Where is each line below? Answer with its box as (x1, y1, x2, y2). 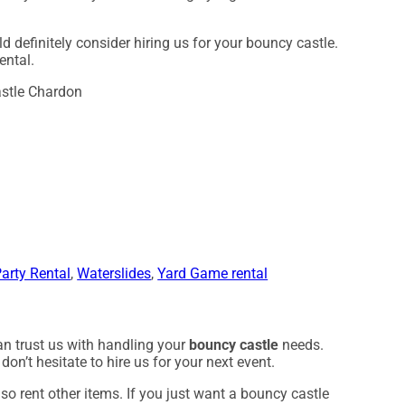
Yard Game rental (157, 265, 268, 283)
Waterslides (77, 265, 152, 283)
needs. (278, 335, 325, 353)
